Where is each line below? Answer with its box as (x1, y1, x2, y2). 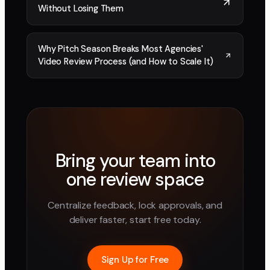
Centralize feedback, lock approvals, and (48, 198, 222, 212)
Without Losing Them (38, 2, 124, 14)
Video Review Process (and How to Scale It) (38, 55, 214, 67)
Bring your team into (55, 148, 215, 172)
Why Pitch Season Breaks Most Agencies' (38, 43, 203, 54)
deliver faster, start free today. (69, 213, 201, 226)
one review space (66, 167, 204, 191)
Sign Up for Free (101, 253, 169, 266)
